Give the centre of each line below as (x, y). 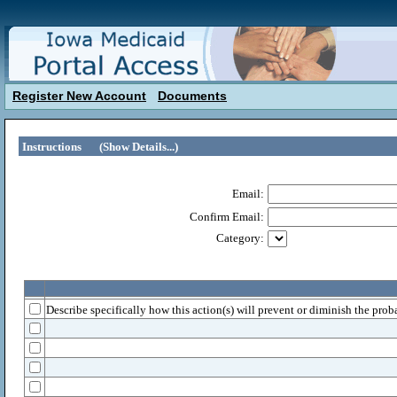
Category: (240, 238)
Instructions (52, 147)
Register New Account (79, 96)
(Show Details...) (139, 147)
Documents (192, 96)
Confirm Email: (227, 217)
